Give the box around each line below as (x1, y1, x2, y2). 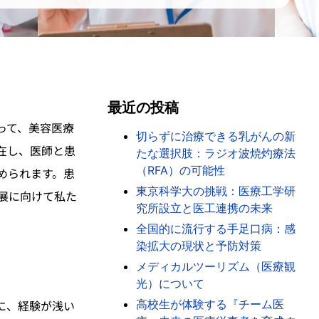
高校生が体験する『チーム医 (135, 297, 284, 311)
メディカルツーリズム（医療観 (135, 259, 296, 273)
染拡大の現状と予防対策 (135, 239, 261, 253)
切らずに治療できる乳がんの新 (135, 129, 296, 143)
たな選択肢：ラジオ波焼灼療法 (135, 146, 296, 160)
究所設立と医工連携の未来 (135, 201, 273, 215)
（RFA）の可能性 (135, 163, 225, 177)
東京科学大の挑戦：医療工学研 (135, 184, 296, 198)
